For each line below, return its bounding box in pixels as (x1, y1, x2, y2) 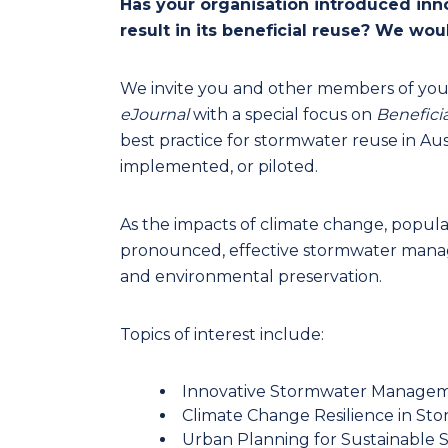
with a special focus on (189, 105, 376, 124)
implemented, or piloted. (120, 157, 318, 176)
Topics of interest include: (120, 325, 324, 344)
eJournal (120, 105, 189, 124)
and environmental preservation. (120, 267, 382, 286)
